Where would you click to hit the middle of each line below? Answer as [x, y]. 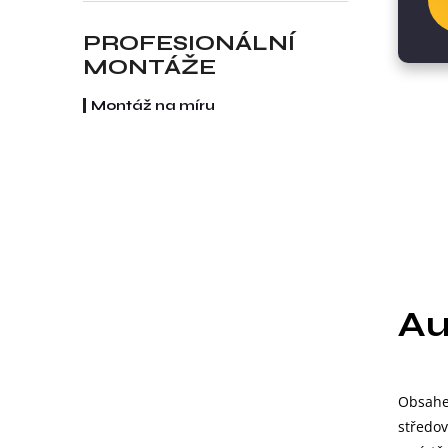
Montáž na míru [153, 106]
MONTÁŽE [149, 67]
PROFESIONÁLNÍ [189, 43]
